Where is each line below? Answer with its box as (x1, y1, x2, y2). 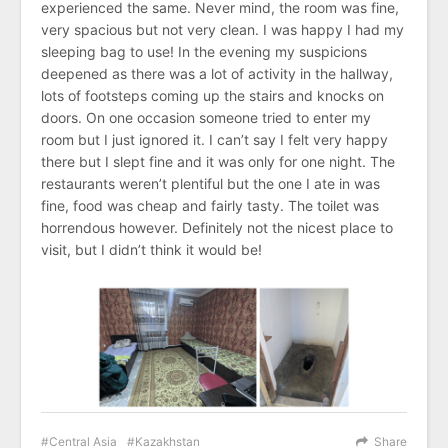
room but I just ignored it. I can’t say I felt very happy (41, 130, 388, 148)
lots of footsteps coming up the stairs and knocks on (41, 86, 384, 104)
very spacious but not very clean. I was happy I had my (41, 20, 404, 38)
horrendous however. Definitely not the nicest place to (41, 218, 393, 236)
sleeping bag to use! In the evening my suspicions (41, 42, 367, 60)
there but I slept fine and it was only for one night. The (41, 152, 395, 170)
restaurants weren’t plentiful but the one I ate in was (41, 174, 380, 192)
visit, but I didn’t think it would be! (41, 240, 262, 258)
